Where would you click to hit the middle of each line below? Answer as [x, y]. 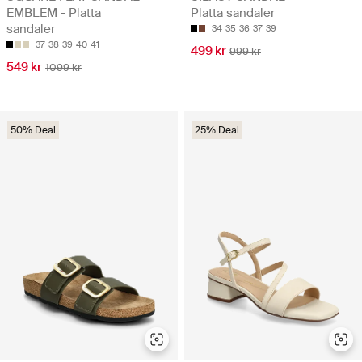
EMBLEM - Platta [54, 13]
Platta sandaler [233, 13]
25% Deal [217, 130]
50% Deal [33, 130]
